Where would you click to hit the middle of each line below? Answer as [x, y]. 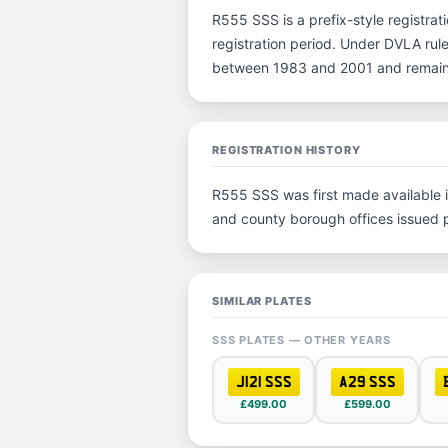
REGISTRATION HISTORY [286, 150]
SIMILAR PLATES [262, 301]
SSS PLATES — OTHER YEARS [301, 340]
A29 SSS [367, 381]
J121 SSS [263, 381]
